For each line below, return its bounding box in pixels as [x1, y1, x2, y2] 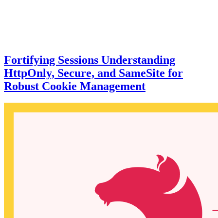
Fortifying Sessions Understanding [4, 53, 175, 66]
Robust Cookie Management [4, 79, 145, 92]
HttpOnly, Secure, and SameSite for [4, 66, 183, 79]
